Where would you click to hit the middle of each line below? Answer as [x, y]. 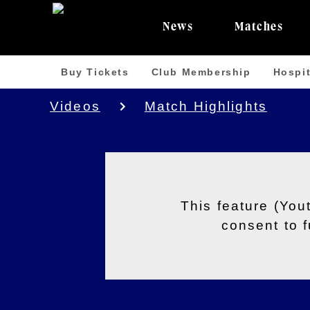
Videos [75, 106]
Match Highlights [206, 106]
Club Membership [201, 72]
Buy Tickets [95, 72]
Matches [259, 27]
